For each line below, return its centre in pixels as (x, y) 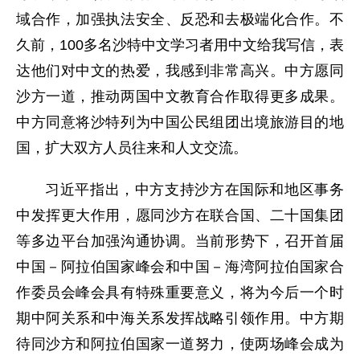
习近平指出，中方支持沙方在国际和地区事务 (194, 189)
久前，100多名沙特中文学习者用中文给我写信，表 (180, 45)
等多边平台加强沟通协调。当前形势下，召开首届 (180, 241)
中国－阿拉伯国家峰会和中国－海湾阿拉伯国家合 (180, 266)
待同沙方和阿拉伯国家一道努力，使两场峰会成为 (180, 344)
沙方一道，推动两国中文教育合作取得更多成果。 (180, 96)
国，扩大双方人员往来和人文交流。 (132, 147)
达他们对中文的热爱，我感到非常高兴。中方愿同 (180, 70)
